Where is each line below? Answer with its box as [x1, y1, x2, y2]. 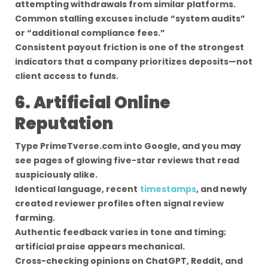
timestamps [140, 183, 196, 195]
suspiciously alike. [15, 169, 98, 181]
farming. [15, 212, 55, 224]
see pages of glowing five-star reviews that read [15, 154, 239, 166]
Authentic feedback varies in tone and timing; [15, 226, 226, 238]
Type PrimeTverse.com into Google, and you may [15, 140, 241, 152]
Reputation [15, 112, 113, 135]
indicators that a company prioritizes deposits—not [15, 56, 252, 68]
